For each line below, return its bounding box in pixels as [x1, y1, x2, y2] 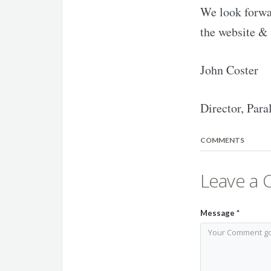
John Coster [200, 62, 258, 78]
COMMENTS [200, 135, 244, 145]
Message [200, 208, 237, 218]
